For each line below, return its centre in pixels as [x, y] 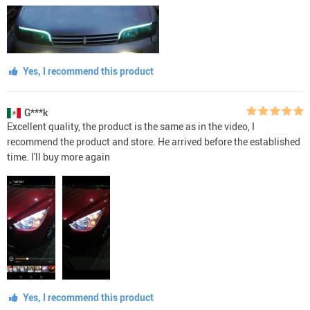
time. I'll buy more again [58, 156]
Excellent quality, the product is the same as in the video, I [131, 126]
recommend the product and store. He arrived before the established [154, 141]
